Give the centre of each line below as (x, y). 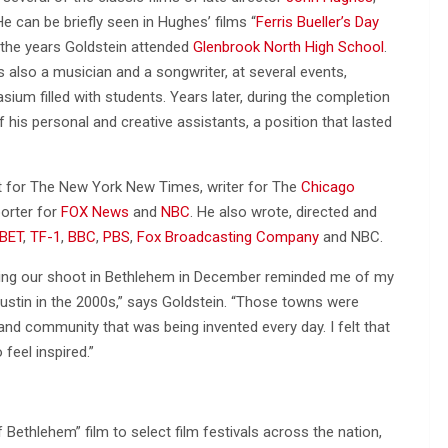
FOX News (95, 211)
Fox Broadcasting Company (228, 236)
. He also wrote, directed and (283, 211)
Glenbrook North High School (288, 46)
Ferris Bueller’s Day (317, 21)
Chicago (328, 186)
